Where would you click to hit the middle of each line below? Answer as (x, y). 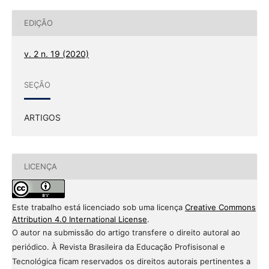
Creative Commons (220, 207)
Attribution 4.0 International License (79, 219)
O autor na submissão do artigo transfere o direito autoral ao (126, 232)
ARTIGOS (42, 117)
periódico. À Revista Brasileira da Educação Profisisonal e (118, 246)
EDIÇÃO (38, 23)
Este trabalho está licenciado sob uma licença (98, 207)
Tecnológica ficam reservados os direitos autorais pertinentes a (131, 261)
